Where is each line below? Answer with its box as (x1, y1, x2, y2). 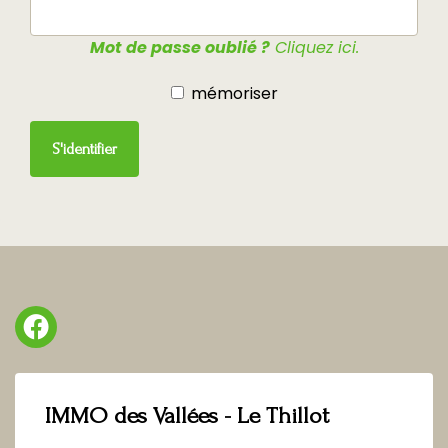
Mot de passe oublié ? (89, 35, 270, 59)
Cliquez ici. (269, 35, 359, 59)
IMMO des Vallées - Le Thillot (45, 401, 329, 429)
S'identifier (52, 139, 117, 158)
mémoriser (190, 81, 278, 105)
